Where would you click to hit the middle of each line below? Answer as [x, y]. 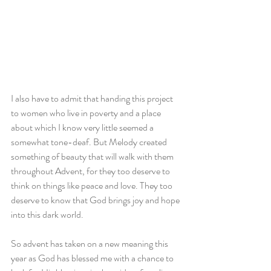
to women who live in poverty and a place [87, 113]
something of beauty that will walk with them [93, 157]
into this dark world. [47, 215]
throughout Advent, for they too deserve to [91, 171]
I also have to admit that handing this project [93, 99]
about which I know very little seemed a [83, 128]
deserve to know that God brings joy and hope [96, 200]
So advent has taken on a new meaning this [90, 244]
